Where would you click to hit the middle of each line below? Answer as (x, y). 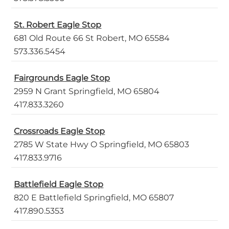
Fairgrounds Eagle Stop (62, 78)
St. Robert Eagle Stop (58, 25)
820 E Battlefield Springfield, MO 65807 (94, 198)
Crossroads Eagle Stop (60, 131)
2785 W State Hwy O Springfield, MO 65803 (102, 145)
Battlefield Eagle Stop (59, 185)
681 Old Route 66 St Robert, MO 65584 (92, 38)
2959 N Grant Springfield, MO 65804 (87, 91)
